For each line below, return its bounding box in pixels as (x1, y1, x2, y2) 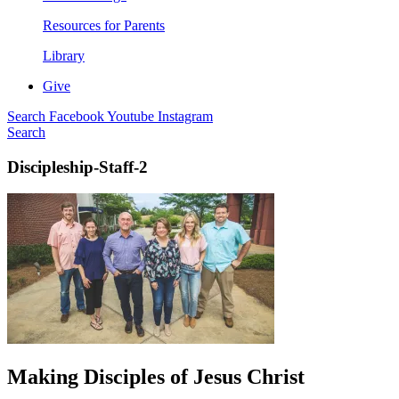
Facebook (49, 109, 107, 124)
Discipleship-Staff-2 (7, 157, 148, 176)
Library (43, 48, 85, 63)
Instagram (158, 109, 213, 124)
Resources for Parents (43, 18, 165, 33)
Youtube (107, 109, 158, 124)
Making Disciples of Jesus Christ (7, 365, 305, 389)
